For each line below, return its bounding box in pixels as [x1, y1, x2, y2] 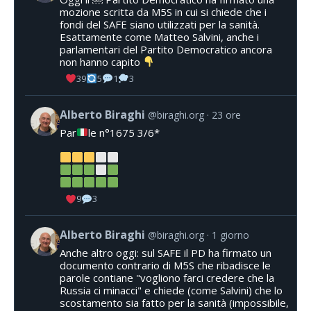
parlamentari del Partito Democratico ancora [60, 42, 272, 56]
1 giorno [212, 228, 249, 242]
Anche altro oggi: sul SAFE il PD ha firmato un [60, 246, 271, 260]
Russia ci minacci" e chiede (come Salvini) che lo [60, 283, 283, 298]
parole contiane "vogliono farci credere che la [60, 271, 274, 285]
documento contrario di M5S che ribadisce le [60, 258, 271, 273]
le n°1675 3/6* [88, 125, 160, 140]
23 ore [212, 108, 241, 121]
